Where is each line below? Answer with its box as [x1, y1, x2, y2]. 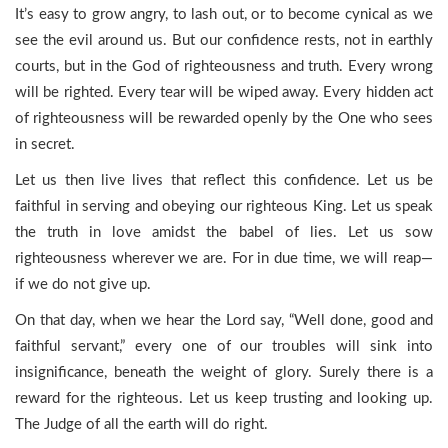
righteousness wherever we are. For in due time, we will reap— [15, 251, 433, 266]
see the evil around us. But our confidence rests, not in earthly [15, 33, 433, 48]
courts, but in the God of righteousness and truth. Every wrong [15, 59, 433, 74]
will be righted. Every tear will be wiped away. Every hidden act [15, 85, 433, 100]
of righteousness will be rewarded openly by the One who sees [15, 111, 433, 126]
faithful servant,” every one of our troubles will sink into [15, 339, 433, 354]
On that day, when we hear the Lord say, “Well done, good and [15, 313, 433, 328]
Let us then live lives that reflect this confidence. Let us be [15, 173, 433, 188]
